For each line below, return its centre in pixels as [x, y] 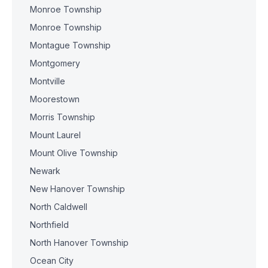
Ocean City [52, 261]
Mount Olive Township [74, 153]
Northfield [49, 225]
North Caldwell [59, 207]
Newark [45, 171]
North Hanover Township [79, 243]
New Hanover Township [77, 189]
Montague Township [70, 45]
